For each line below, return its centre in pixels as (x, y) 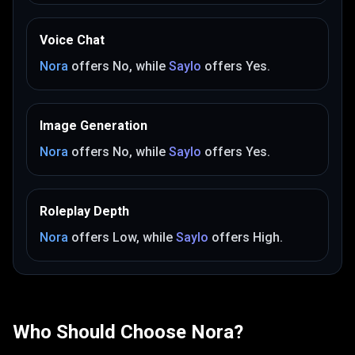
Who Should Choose (102, 332)
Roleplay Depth (84, 211)
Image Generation (94, 126)
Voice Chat (72, 40)
